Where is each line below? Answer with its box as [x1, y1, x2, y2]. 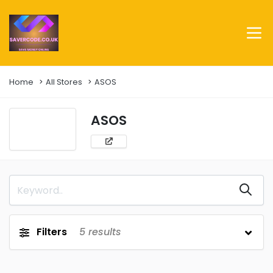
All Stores [46, 77, 82, 87]
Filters [37, 225, 67, 239]
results [85, 225, 121, 239]
